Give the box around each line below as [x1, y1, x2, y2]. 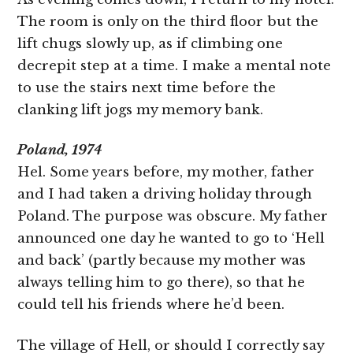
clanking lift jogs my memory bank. [17, 101, 264, 118]
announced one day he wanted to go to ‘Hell [17, 230, 325, 247]
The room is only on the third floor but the [17, 13, 319, 30]
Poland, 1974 [17, 142, 102, 159]
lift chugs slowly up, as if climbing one [17, 35, 284, 52]
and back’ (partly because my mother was [17, 252, 307, 269]
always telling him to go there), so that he [17, 274, 306, 292]
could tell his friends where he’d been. [17, 296, 285, 314]
